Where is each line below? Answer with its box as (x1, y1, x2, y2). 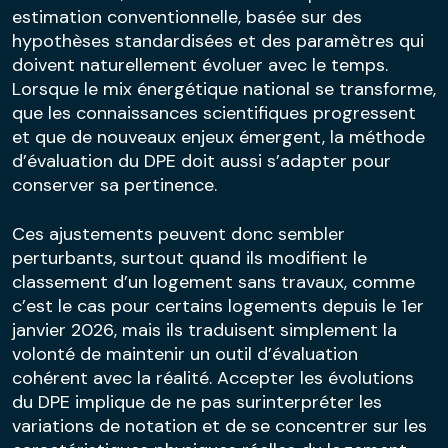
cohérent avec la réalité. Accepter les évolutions (12, 365, 414, 390)
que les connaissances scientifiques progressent (12, 100, 416, 125)
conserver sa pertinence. (12, 172, 222, 197)
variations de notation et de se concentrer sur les (12, 413, 427, 438)
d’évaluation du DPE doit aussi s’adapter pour (12, 148, 391, 173)
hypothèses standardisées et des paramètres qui (12, 28, 424, 53)
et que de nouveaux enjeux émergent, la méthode (12, 124, 425, 149)
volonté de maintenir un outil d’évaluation (12, 341, 358, 366)
